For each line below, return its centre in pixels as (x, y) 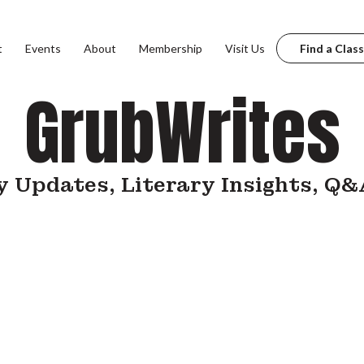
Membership (170, 48)
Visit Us (245, 48)
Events (43, 48)
